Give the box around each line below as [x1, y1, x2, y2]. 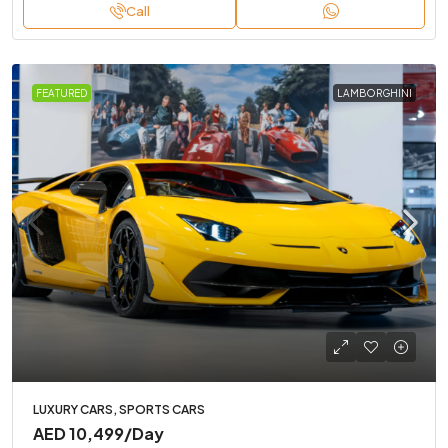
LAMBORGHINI [337, 87, 412, 100]
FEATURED [36, 87, 87, 100]
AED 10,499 [33, 423, 124, 445]
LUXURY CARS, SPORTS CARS [33, 402, 205, 418]
